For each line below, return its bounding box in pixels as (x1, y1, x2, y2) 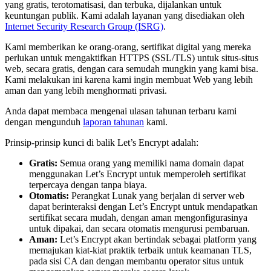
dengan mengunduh (5, 116, 83, 127)
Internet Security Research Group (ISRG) (5, 21, 163, 31)
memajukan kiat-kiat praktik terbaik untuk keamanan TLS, (29, 244, 252, 255)
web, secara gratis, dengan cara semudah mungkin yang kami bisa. (5, 63, 258, 74)
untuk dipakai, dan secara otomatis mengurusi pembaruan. (29, 223, 250, 233)
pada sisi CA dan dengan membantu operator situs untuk (29, 255, 244, 266)
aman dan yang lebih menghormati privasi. (5, 85, 167, 96)
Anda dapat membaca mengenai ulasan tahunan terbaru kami (5, 105, 237, 116)
